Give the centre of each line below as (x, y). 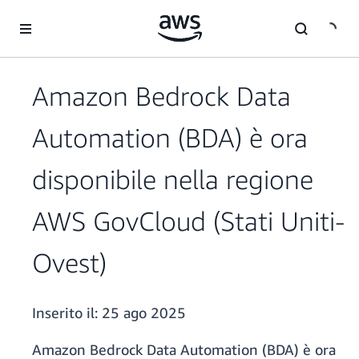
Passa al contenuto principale (80, 16)
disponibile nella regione (173, 179)
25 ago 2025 (144, 313)
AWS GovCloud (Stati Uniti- (189, 221)
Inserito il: (67, 313)
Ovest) (69, 263)
